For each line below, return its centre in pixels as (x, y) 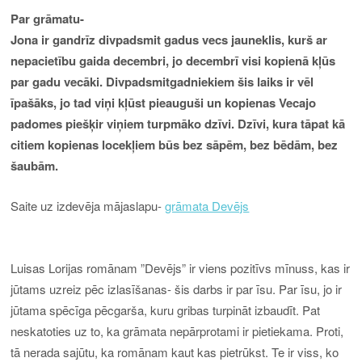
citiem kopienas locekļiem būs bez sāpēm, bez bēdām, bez (175, 144)
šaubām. (35, 165)
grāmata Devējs (207, 206)
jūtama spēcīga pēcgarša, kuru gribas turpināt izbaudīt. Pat (166, 309)
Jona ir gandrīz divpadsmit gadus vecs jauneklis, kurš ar (169, 39)
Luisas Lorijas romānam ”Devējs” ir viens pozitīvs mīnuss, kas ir (181, 267)
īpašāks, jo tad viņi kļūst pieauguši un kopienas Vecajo (164, 102)
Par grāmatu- (48, 18)
